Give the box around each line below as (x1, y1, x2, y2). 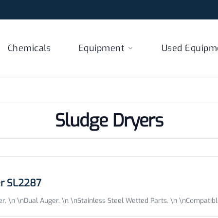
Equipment (78, 42, 125, 54)
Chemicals (7, 42, 51, 54)
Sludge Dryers (54, 109, 163, 132)
